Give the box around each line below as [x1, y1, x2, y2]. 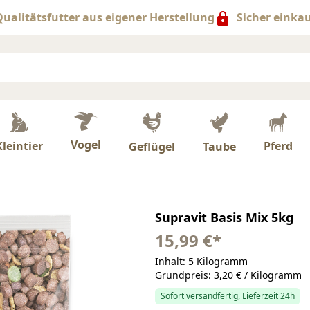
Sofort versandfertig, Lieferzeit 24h [160, 290, 295, 302]
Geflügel [129, 139, 175, 155]
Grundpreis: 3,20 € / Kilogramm [154, 268, 302, 282]
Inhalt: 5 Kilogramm [154, 255, 248, 268]
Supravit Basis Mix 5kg [154, 209, 293, 226]
